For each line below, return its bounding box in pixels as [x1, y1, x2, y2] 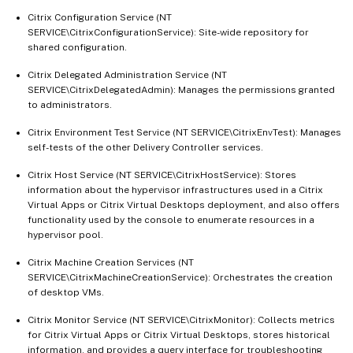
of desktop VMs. [28, 287, 104, 299]
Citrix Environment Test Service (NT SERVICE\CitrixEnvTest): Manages [28, 127, 341, 139]
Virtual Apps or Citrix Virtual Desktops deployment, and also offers [28, 199, 340, 211]
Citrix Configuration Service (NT [28, 12, 172, 24]
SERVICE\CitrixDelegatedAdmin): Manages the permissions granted [28, 84, 335, 96]
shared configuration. [28, 42, 127, 54]
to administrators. [28, 99, 112, 111]
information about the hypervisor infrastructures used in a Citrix [28, 184, 323, 196]
